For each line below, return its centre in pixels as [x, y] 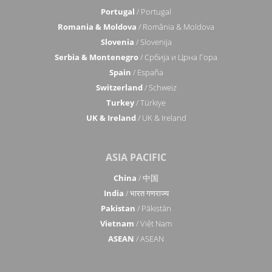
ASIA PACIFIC [136, 157]
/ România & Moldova [175, 27]
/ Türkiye [150, 103]
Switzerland [119, 87]
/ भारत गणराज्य [146, 193]
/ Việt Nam [153, 223]
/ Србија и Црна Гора [178, 57]
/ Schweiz [159, 87]
